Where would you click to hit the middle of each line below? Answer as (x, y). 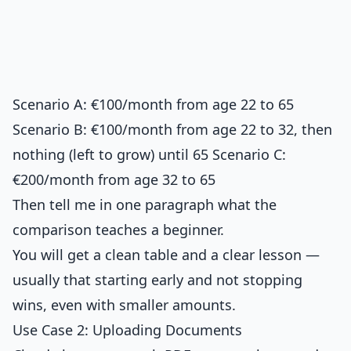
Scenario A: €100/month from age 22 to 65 (153, 104)
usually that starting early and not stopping (157, 280)
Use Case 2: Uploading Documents (127, 330)
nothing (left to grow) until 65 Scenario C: (149, 154)
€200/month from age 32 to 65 (114, 179)
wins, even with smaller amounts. (124, 305)
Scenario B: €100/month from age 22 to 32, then (172, 129)
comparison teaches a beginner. (118, 230)
